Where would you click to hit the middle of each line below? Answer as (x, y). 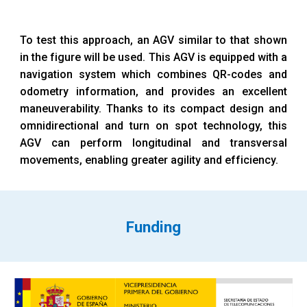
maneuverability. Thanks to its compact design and (153, 109)
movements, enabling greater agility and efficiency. (149, 160)
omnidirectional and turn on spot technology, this (153, 126)
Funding (153, 227)
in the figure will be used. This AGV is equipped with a (153, 57)
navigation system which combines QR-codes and (153, 74)
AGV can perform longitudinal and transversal (153, 143)
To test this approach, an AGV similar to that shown (153, 40)
